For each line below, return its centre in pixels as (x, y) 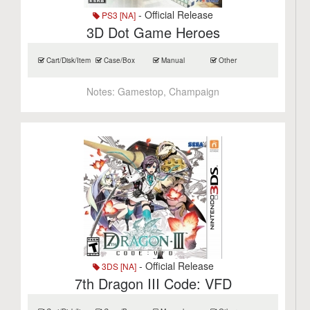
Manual (172, 60)
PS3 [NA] (118, 15)
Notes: (102, 91)
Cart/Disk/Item (68, 60)
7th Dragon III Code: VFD (153, 283)
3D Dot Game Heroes (153, 32)
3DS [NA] (118, 266)
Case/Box (119, 60)
